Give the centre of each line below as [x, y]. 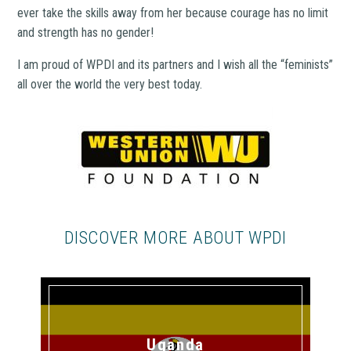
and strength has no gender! [86, 32]
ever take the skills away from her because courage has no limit [173, 13]
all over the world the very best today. [110, 84]
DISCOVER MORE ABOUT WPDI [175, 237]
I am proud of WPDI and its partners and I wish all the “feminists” [175, 64]
